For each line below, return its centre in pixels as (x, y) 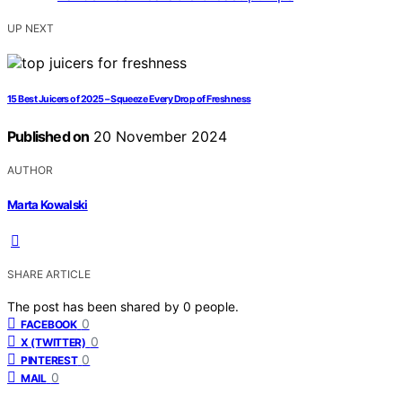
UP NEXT (31, 29)
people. (217, 306)
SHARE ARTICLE (49, 274)
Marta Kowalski (48, 204)
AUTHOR (30, 170)
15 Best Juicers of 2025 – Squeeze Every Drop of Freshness (129, 100)
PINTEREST (49, 360)
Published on (48, 137)
